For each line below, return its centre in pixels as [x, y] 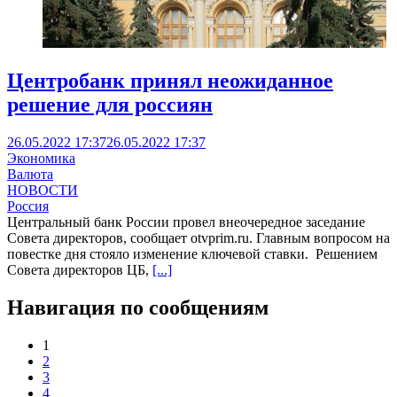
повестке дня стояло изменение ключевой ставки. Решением [192, 253]
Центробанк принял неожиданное [170, 81]
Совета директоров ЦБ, [80, 269]
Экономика [41, 158]
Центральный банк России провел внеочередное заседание [186, 222]
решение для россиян [110, 105]
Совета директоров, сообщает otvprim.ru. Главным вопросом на [198, 237]
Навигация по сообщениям [138, 307]
